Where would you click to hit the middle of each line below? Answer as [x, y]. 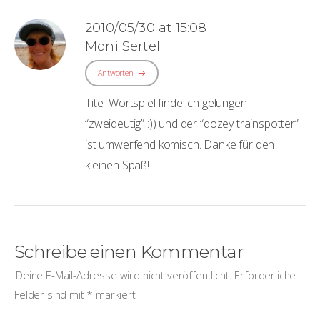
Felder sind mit [51, 294]
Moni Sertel [122, 46]
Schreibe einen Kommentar [129, 252]
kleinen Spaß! [117, 165]
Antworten [116, 72]
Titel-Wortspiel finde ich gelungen [166, 103]
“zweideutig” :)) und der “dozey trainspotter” [192, 124]
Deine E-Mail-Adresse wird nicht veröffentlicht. [124, 275]
